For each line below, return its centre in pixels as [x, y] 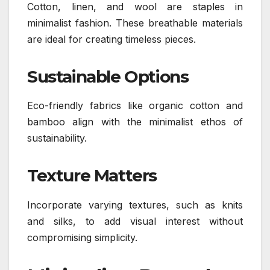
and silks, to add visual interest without [135, 221]
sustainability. [57, 138]
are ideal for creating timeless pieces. [111, 39]
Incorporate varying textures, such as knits [135, 205]
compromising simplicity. [82, 238]
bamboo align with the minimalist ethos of [135, 122]
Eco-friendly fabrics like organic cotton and [135, 106]
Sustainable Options [108, 76]
